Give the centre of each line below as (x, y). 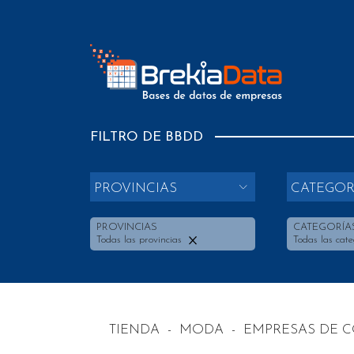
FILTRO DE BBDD (147, 137)
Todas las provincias (141, 240)
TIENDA (134, 330)
